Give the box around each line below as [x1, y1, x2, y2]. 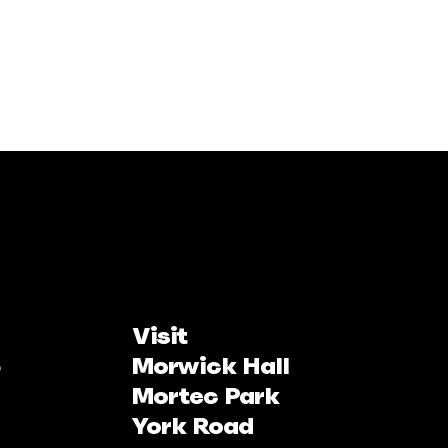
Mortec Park [132, 380, 280, 411]
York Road [132, 410, 255, 441]
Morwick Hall [132, 350, 290, 381]
